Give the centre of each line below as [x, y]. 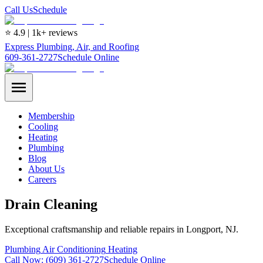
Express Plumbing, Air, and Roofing [72, 47]
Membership [51, 116]
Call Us [19, 10]
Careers [42, 179]
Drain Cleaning [51, 204]
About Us [46, 169]
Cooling [43, 127]
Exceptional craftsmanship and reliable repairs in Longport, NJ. [122, 229]
